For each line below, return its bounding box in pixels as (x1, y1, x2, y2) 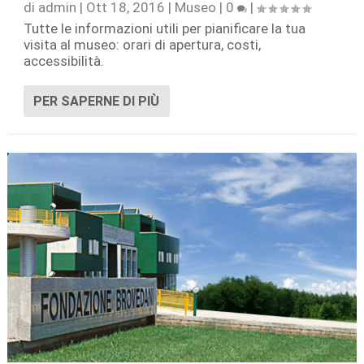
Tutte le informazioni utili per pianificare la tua (23, 19, 305, 37)
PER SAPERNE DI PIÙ (32, 93, 159, 109)
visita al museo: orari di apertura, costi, (23, 36, 261, 53)
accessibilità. (23, 52, 104, 69)
